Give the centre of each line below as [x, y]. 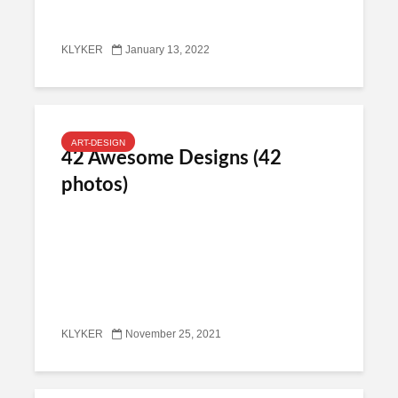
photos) [95, 185]
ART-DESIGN [98, 142]
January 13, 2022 [167, 50]
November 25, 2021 [173, 334]
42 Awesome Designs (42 [171, 158]
